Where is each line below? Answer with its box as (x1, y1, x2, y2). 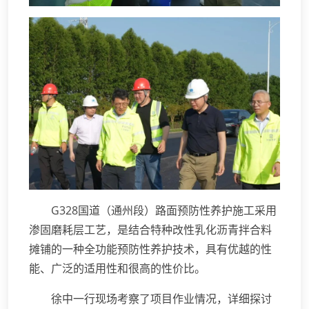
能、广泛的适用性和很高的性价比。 (29, 261, 206, 277)
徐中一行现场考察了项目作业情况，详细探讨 (51, 291, 272, 307)
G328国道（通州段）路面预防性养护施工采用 (51, 203, 277, 219)
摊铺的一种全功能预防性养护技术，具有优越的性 (29, 241, 272, 257)
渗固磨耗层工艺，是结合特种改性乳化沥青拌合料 (29, 222, 272, 238)
